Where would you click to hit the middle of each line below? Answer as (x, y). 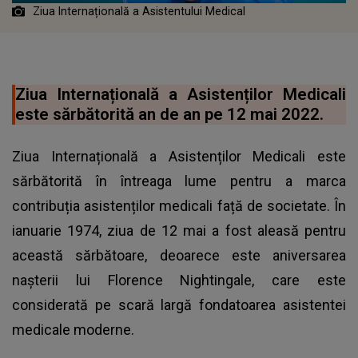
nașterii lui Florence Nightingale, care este (179, 280)
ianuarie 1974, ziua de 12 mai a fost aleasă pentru (179, 230)
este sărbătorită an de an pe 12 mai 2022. (169, 114)
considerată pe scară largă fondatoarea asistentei (179, 304)
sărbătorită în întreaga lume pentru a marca (179, 181)
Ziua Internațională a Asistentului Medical (139, 11)
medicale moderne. (73, 329)
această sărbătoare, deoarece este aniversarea (179, 255)
